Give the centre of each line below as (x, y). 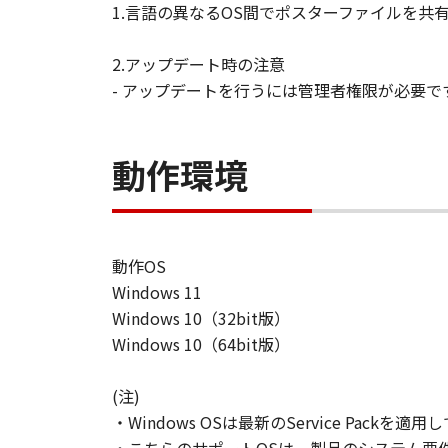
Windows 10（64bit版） (201, 344)
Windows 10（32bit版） (201, 318)
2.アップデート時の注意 (198, 64)
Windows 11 (157, 292)
